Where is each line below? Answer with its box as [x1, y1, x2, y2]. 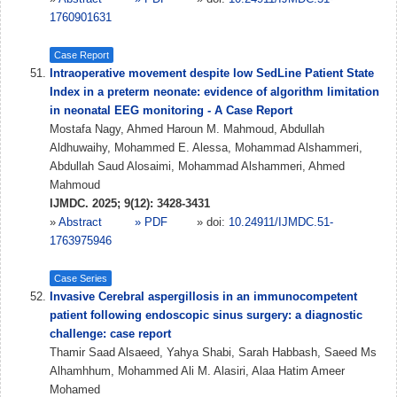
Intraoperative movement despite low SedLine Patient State [50, 66, 374, 80]
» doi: [197, 215, 229, 229]
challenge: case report [50, 327, 171, 340]
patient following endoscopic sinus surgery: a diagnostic [50, 308, 362, 322]
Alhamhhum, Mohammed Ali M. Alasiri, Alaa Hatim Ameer [50, 364, 345, 378]
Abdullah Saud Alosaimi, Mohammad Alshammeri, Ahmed [50, 160, 345, 173]
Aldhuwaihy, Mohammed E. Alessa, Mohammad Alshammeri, [50, 141, 362, 154]
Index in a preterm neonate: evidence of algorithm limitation [50, 85, 379, 98]
